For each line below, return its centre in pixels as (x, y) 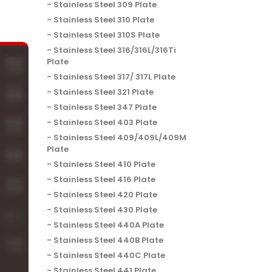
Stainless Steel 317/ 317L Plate (115, 76)
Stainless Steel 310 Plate (104, 19)
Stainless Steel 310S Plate (107, 35)
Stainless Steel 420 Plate (106, 194)
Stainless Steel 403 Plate (106, 122)
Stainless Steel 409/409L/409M (120, 137)
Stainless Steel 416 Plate (105, 179)
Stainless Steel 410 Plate (105, 164)
